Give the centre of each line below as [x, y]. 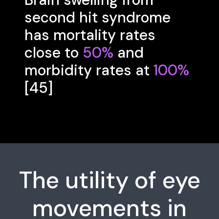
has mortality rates [90, 35]
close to [54, 52]
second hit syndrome [98, 17]
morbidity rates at [89, 70]
